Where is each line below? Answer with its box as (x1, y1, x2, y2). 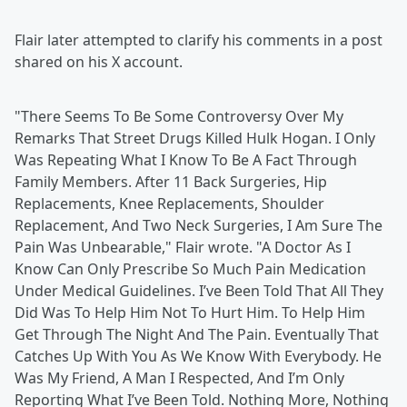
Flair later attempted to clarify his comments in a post (15, 30, 382, 51)
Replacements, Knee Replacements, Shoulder (15, 194, 324, 214)
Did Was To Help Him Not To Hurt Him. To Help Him (15, 303, 365, 323)
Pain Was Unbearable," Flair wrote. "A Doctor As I (15, 237, 351, 258)
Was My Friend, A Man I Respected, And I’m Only (15, 368, 344, 389)
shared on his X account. (15, 52, 183, 73)
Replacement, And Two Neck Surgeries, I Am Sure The (15, 215, 382, 236)
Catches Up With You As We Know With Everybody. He (15, 346, 382, 367)
